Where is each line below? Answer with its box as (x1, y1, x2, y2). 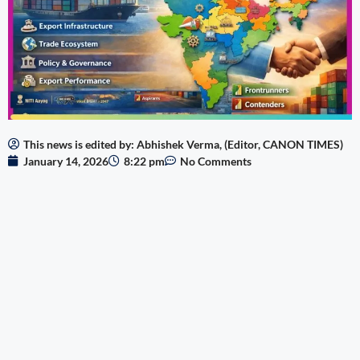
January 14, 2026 (23, 153, 108, 168)
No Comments (180, 153, 252, 168)
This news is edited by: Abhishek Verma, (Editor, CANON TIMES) (23, 137, 343, 151)
